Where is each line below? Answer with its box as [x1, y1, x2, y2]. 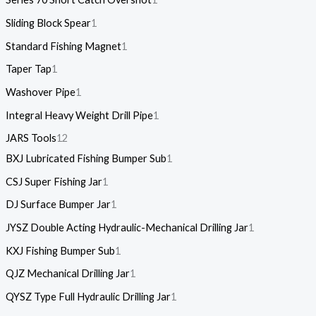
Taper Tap [5, 63, 51, 75]
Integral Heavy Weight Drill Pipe [5, 109, 153, 121]
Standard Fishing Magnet [5, 39, 121, 52]
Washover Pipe [5, 85, 75, 98]
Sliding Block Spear [5, 16, 91, 29]
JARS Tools [5, 132, 56, 145]
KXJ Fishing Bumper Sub [5, 244, 115, 257]
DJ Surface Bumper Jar [5, 198, 111, 211]
